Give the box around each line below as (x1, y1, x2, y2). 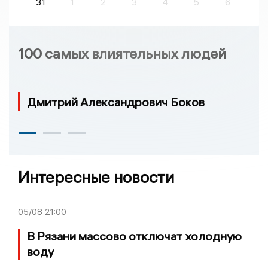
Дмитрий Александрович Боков (27, 95, 205, 110)
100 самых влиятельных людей (18, 44, 226, 62)
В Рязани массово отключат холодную (27, 229, 242, 244)
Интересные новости (18, 167, 174, 188)
